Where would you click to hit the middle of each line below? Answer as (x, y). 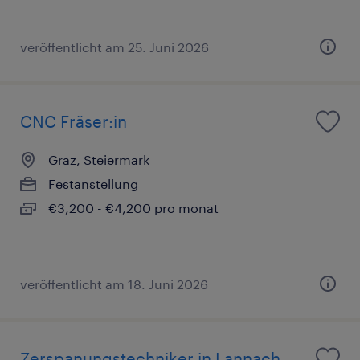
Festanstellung (93, 183)
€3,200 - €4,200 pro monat (133, 207)
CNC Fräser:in (74, 121)
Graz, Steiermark (99, 159)
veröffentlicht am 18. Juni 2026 (114, 284)
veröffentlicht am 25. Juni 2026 (115, 47)
